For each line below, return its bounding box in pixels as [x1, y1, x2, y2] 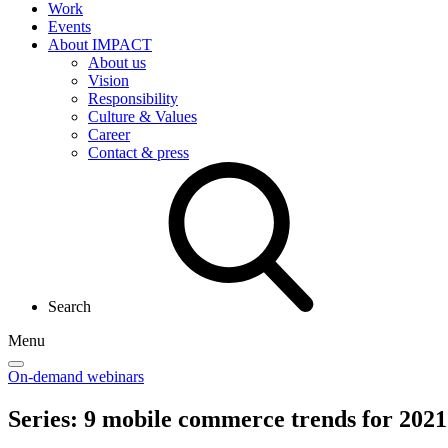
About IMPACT [48, 36, 152, 53]
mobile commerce [102, 405, 285, 432]
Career [88, 126, 130, 143]
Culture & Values [88, 108, 197, 125]
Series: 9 [8, 405, 102, 432]
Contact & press [88, 144, 189, 161]
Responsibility [88, 90, 178, 107]
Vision [88, 72, 129, 89]
